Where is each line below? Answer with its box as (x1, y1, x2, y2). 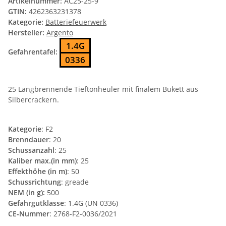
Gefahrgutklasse (8, 198, 64, 208)
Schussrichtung (8, 177, 61, 187)
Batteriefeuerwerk (45, 17, 106, 27)
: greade (61, 177, 89, 187)
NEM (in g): (8, 188, 47, 198)
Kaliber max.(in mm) (8, 156, 77, 166)
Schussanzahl (8, 145, 54, 155)
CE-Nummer (8, 209, 49, 219)
